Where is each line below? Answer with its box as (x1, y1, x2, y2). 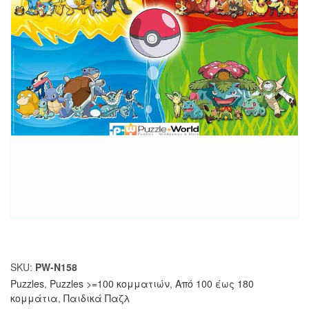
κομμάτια (10, 290, 58, 305)
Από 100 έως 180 (175, 276, 254, 290)
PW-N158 (35, 259, 77, 274)
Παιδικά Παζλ (63, 290, 130, 305)
